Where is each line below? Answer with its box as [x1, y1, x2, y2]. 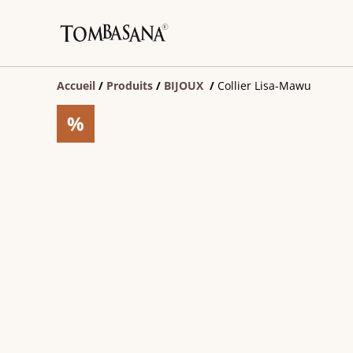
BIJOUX [164, 78, 206, 93]
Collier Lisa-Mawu [217, 78, 311, 93]
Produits [106, 78, 153, 93]
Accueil [57, 78, 95, 93]
